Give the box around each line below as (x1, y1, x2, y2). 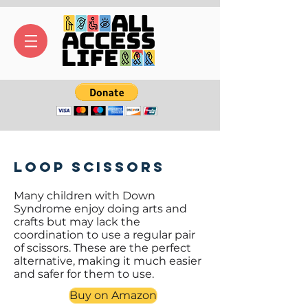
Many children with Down (14, 189, 155, 202)
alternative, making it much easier (14, 254, 201, 267)
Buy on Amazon (69, 289, 157, 302)
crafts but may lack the (14, 215, 140, 228)
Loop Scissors (14, 158, 165, 175)
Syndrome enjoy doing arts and (14, 202, 187, 215)
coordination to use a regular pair (14, 228, 195, 241)
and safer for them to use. (14, 267, 154, 280)
